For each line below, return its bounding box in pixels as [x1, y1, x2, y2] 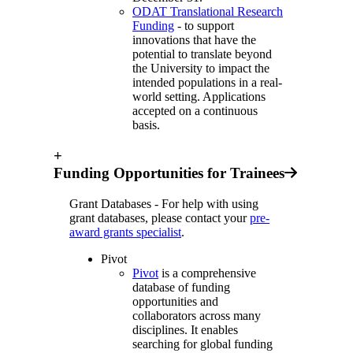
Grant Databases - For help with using [69, 196, 258, 210]
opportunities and [132, 294, 218, 308]
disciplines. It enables [132, 322, 238, 336]
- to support [174, 19, 234, 33]
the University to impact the [132, 61, 269, 76]
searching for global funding [132, 336, 273, 351]
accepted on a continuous [132, 104, 258, 118]
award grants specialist [69, 225, 181, 239]
